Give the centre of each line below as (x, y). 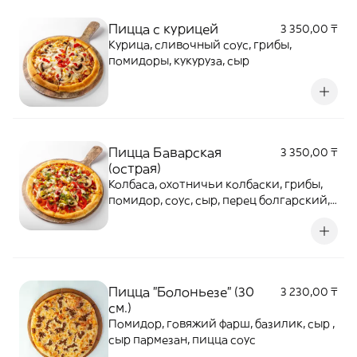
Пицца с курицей (163, 29)
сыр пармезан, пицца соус (182, 339)
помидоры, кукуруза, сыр (179, 61)
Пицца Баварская (165, 152)
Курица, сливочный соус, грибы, (200, 45)
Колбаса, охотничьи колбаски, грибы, (216, 184)
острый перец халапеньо (180, 216)
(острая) (135, 168)
